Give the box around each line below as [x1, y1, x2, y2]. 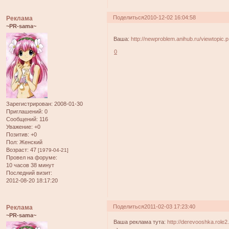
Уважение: [6, 123, 33, 130]
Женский [18, 139, 42, 145]
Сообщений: [6, 116, 38, 122]
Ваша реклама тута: [113, 219, 168, 225]
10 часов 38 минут [6, 162, 54, 168]
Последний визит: [6, 169, 52, 176]
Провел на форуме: [6, 154, 57, 161]
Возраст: [6, 146, 29, 153]
